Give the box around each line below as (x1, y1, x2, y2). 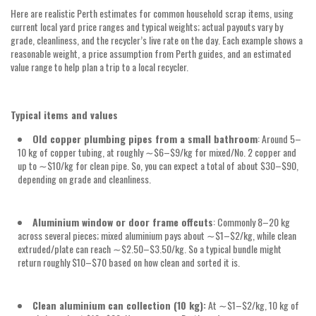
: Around (257, 130, 290, 146)
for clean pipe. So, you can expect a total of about (73, 157, 260, 173)
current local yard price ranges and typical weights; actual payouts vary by (11, 18, 283, 34)
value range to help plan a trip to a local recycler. (11, 59, 188, 74)
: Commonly (213, 214, 257, 229)
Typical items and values (11, 107, 118, 122)
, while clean (253, 227, 296, 243)
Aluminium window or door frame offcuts (32, 214, 213, 229)
